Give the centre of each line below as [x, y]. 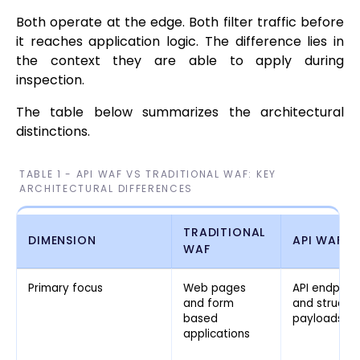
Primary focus [65, 288]
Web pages [215, 288]
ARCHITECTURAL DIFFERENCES [106, 189]
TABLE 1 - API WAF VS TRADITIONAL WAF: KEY [148, 174]
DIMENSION [62, 241]
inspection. [50, 80]
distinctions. [53, 132]
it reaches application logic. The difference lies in [180, 42]
